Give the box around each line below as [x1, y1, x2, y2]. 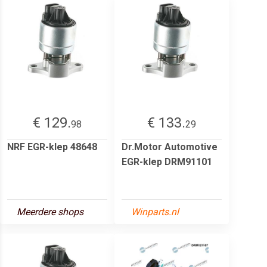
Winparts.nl [131, 206, 179, 218]
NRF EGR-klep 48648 [7, 141, 97, 153]
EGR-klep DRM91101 [122, 156, 212, 167]
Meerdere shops [17, 206, 83, 218]
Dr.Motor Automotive [122, 141, 218, 153]
